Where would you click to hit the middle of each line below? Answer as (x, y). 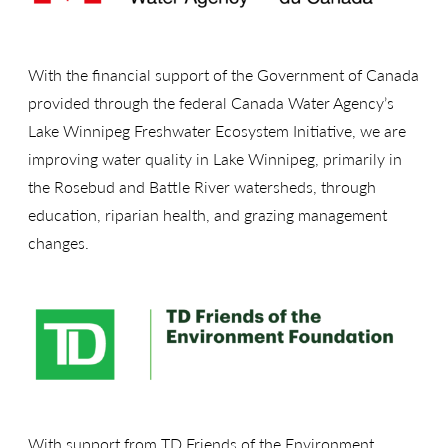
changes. (58, 242)
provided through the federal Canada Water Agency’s (211, 102)
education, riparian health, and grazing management (207, 214)
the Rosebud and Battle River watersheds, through (202, 186)
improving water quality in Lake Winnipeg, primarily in (215, 158)
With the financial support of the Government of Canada (223, 74)
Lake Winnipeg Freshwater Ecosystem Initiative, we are (217, 130)
